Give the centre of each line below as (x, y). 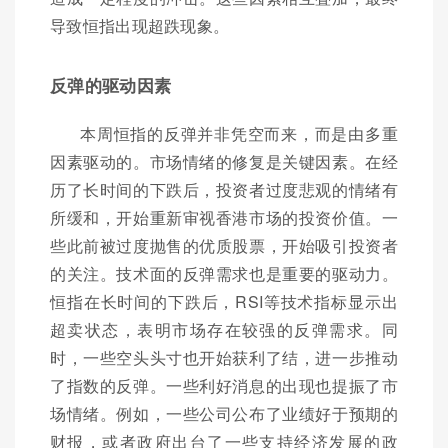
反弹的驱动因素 (111, 85)
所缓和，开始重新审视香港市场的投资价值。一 (224, 218)
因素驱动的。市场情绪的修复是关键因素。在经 (224, 162)
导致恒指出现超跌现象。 (140, 26)
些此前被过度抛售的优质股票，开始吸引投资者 (224, 246)
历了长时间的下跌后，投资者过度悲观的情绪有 (224, 190)
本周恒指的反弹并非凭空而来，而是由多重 (239, 134)
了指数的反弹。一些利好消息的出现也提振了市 (224, 386)
